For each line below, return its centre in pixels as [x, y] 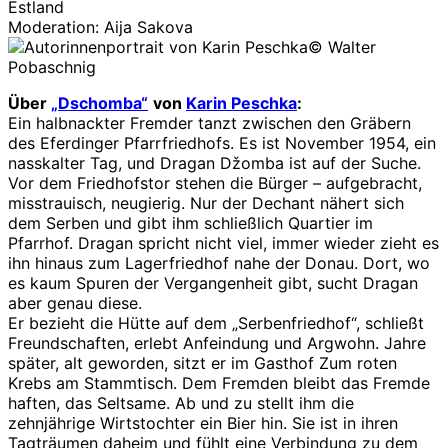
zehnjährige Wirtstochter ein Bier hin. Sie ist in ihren [203, 422]
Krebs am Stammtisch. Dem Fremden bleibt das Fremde [219, 382]
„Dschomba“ [99, 102]
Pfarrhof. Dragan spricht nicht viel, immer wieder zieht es [223, 242]
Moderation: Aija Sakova [100, 26]
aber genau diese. [75, 302]
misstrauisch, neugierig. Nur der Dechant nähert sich [206, 202]
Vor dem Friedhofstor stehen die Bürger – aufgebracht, [215, 182]
